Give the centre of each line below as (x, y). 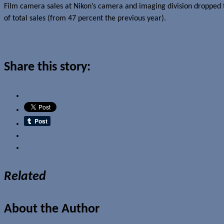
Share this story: (47, 67)
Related (25, 176)
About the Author (52, 209)
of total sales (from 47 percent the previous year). (85, 18)
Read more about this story (48, 38)
